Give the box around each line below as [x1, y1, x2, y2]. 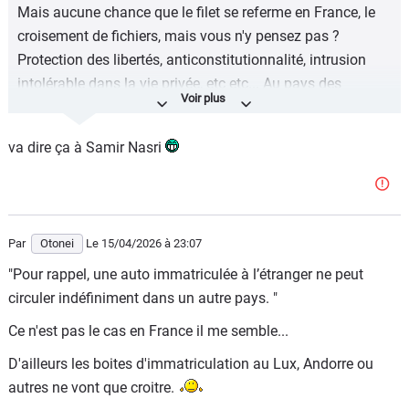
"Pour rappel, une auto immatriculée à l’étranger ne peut [8, 266, 363, 283]
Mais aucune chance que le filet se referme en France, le [17, 4, 375, 21]
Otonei [40, 236, 74, 250]
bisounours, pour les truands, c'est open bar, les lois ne [17, 99, 365, 116]
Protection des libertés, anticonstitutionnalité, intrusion [17, 51, 366, 68]
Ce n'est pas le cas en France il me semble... [8, 322, 288, 340]
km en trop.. [17, 146, 93, 163]
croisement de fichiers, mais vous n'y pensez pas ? [17, 27, 340, 45]
